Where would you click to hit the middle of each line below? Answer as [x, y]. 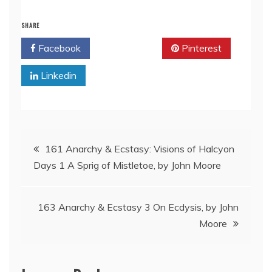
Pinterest [200, 48]
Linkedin [57, 76]
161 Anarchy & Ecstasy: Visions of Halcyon [140, 149]
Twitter [130, 48]
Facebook [58, 48]
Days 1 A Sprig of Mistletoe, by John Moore [127, 165]
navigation [61, 177]
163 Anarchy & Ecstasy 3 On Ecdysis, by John [138, 207]
